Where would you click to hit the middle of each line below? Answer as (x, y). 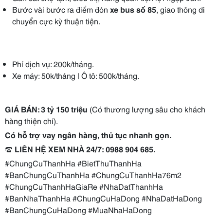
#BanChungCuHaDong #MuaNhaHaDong (78, 209)
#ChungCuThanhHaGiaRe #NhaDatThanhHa (84, 186)
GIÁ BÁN (21, 109)
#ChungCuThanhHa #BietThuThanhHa (73, 163)
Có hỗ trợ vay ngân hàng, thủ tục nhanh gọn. (88, 135)
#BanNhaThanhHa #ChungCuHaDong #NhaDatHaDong (103, 198)
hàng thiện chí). (31, 120)
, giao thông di (181, 9)
